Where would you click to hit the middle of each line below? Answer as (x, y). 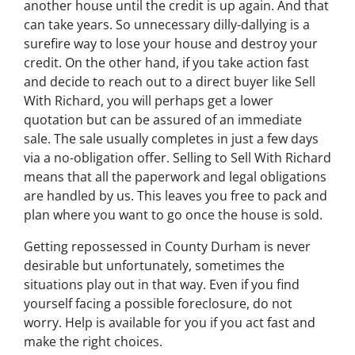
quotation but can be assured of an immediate (163, 119)
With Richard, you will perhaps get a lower (149, 100)
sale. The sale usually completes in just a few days (171, 138)
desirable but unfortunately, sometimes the (154, 265)
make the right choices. (93, 341)
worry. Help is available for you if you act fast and (170, 322)
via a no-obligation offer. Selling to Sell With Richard (177, 157)
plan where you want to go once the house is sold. (173, 214)
